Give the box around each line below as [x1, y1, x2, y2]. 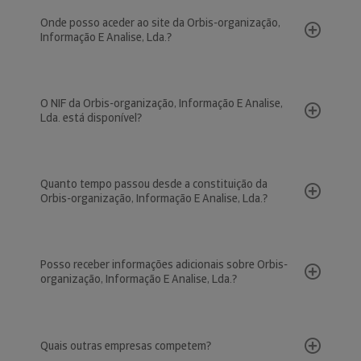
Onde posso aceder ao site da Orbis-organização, [40, 15, 280, 30]
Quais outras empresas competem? [40, 338, 211, 353]
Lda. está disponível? [40, 110, 142, 125]
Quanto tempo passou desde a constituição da [40, 176, 268, 191]
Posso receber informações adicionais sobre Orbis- [40, 257, 288, 272]
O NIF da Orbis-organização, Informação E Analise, [40, 96, 283, 110]
